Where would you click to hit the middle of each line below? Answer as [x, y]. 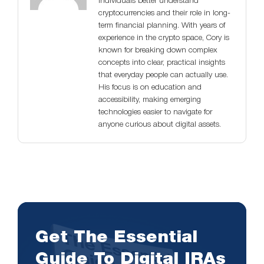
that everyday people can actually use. [163, 75]
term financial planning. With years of [162, 26]
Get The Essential [116, 237]
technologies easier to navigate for [155, 113]
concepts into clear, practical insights [162, 63]
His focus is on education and [150, 88]
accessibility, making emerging [150, 100]
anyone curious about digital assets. [160, 125]
